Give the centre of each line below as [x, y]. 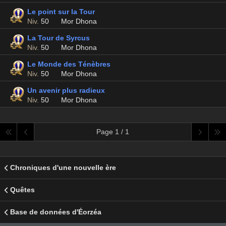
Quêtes [22, 190]
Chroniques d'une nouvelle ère [63, 167]
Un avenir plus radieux [66, 90]
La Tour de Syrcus [59, 38]
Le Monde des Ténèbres [69, 64]
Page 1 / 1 [113, 132]
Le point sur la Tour [61, 12]
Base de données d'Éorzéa [56, 212]
